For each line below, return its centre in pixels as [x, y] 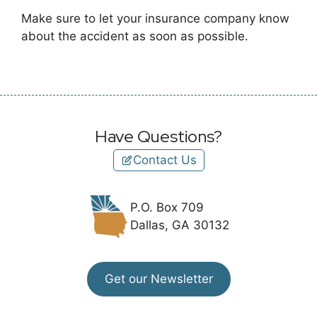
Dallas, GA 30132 [180, 225]
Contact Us [165, 160]
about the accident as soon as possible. [135, 36]
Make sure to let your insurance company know [155, 19]
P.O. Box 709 [167, 208]
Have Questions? [158, 137]
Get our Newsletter [158, 279]
